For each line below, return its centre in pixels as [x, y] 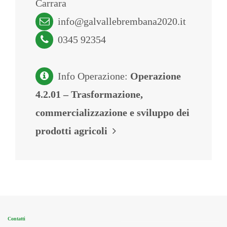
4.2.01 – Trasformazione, [89, 94]
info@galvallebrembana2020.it [122, 21]
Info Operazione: [93, 76]
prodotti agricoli [74, 131]
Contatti [16, 219]
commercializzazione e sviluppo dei [112, 112]
